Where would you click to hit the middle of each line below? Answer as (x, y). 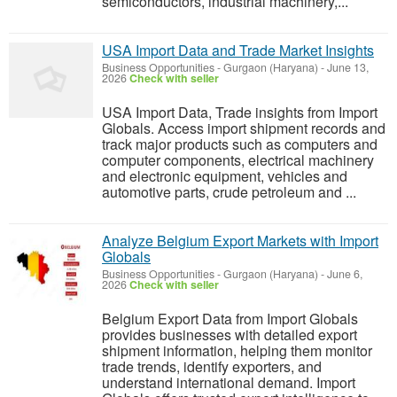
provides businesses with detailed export (230, 335)
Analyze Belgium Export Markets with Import (240, 241)
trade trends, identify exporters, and (212, 366)
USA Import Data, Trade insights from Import (240, 112)
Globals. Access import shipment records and (244, 128)
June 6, (343, 274)
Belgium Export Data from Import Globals (230, 319)
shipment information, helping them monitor (237, 350)
